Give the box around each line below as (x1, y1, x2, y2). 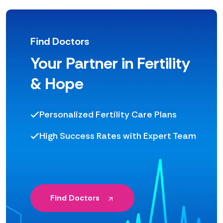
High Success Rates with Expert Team (39, 130, 196, 142)
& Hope (30, 73, 84, 95)
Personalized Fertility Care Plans (39, 109, 177, 121)
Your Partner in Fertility (30, 53, 190, 74)
